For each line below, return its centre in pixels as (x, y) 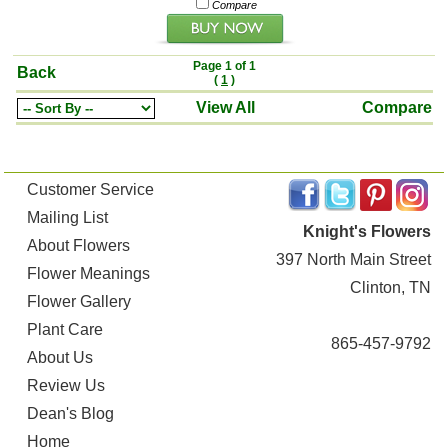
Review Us (66, 386)
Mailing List (68, 218)
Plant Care (65, 330)
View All (225, 108)
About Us (60, 358)
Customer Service (91, 190)
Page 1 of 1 (224, 66)
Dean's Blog (71, 414)
